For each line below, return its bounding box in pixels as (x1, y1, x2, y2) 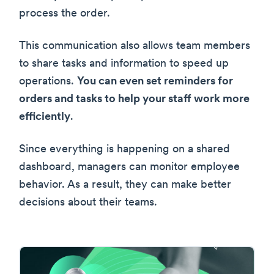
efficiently (19, 111, 70, 123)
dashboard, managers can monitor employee (19, 161, 240, 173)
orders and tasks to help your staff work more (19, 93, 250, 105)
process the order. (19, 7, 110, 20)
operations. (19, 75, 77, 87)
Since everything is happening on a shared (19, 143, 230, 155)
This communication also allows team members (19, 40, 250, 52)
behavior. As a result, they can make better (19, 179, 231, 191)
